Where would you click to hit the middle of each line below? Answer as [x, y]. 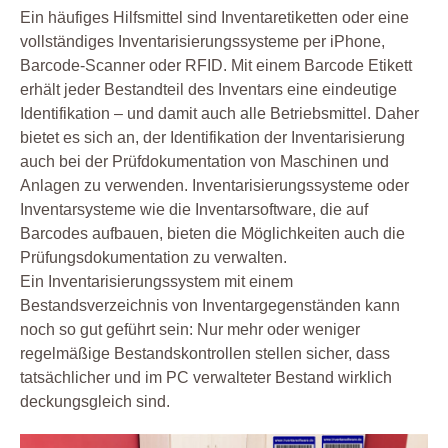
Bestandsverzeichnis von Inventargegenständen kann [210, 305]
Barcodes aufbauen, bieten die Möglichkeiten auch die [212, 233]
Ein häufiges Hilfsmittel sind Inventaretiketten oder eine [214, 17]
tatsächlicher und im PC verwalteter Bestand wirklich [206, 377]
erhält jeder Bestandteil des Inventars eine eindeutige [208, 89]
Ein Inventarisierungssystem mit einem [156, 281]
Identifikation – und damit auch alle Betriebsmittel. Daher [219, 113]
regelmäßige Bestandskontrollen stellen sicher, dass [205, 353]
